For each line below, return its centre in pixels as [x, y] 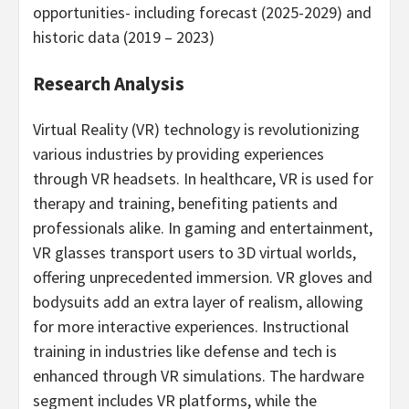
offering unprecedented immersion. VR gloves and [203, 277]
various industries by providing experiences [178, 153]
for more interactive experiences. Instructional [191, 326]
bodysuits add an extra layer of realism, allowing [198, 301]
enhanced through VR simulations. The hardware [199, 375]
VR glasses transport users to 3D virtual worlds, [194, 252]
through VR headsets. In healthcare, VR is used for [203, 178]
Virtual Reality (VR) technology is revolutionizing [196, 129]
